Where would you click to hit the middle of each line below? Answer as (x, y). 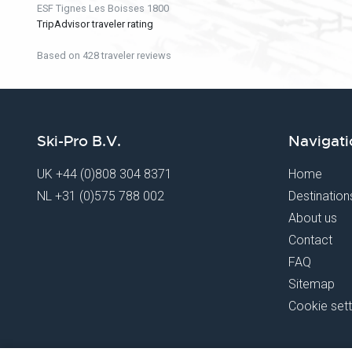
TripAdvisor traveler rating (95, 24)
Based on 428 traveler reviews (104, 56)
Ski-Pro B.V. (79, 142)
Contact (310, 240)
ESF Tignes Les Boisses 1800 (103, 9)
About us (313, 218)
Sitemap (312, 284)
